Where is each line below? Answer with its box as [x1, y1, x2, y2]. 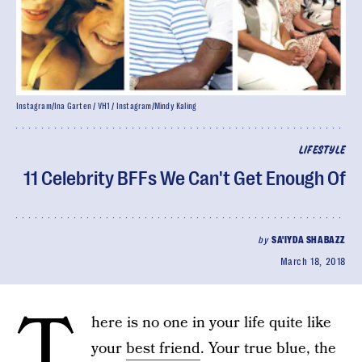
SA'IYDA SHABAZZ [271, 234, 346, 246]
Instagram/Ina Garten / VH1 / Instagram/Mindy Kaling [16, 102, 197, 111]
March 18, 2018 [280, 256, 346, 267]
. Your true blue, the [200, 338, 336, 360]
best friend [126, 338, 200, 360]
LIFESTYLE [298, 145, 346, 156]
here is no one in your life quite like [91, 312, 331, 334]
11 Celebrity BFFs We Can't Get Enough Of [23, 167, 346, 190]
